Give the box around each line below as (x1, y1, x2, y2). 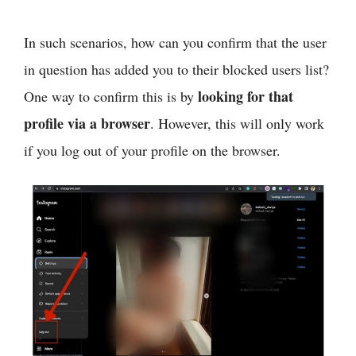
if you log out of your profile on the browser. (24, 140, 281, 160)
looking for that (198, 85, 293, 106)
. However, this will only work (150, 113, 324, 133)
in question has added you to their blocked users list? (24, 59, 329, 79)
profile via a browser (24, 112, 150, 133)
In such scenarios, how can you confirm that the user (24, 32, 327, 52)
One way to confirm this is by (24, 86, 198, 106)
